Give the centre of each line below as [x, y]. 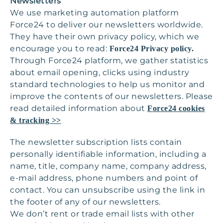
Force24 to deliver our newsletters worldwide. [107, 25]
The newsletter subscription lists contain [96, 142]
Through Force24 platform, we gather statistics [109, 60]
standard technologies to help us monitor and [107, 84]
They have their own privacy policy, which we [105, 37]
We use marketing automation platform [94, 13]
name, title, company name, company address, [108, 166]
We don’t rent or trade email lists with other [102, 214]
